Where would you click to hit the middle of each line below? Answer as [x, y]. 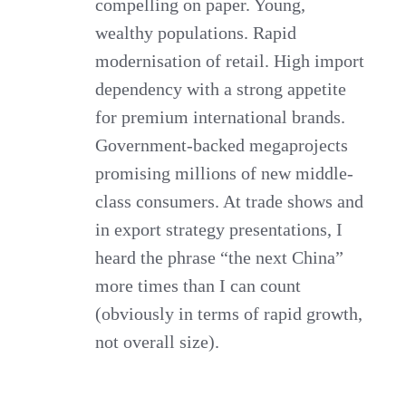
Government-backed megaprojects [222, 145]
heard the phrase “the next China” [220, 257]
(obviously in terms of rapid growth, [229, 313]
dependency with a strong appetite [221, 88]
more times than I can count [198, 285]
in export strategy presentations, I [219, 229]
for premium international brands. [221, 116]
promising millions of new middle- [225, 173]
